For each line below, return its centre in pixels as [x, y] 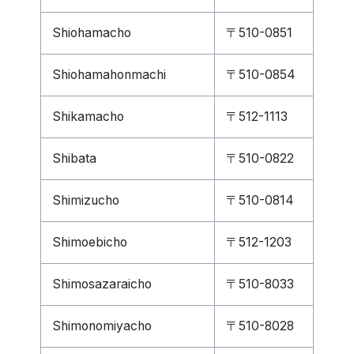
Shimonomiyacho [102, 326]
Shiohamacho [92, 33]
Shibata [74, 158]
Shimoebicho [90, 242]
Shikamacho [88, 117]
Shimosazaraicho [102, 284]
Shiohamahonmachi [109, 75]
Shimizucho [86, 200]
